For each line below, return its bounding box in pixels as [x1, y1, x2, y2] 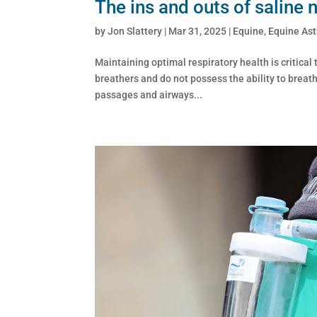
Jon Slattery [108, 25, 163, 37]
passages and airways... [95, 88, 203, 100]
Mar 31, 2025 [168, 25, 227, 37]
